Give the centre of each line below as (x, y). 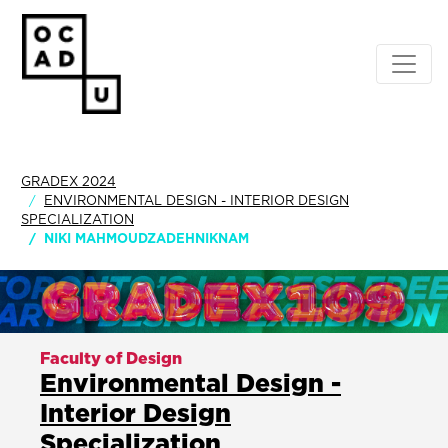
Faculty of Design (111, 358)
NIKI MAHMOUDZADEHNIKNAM (146, 238)
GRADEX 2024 (68, 181)
